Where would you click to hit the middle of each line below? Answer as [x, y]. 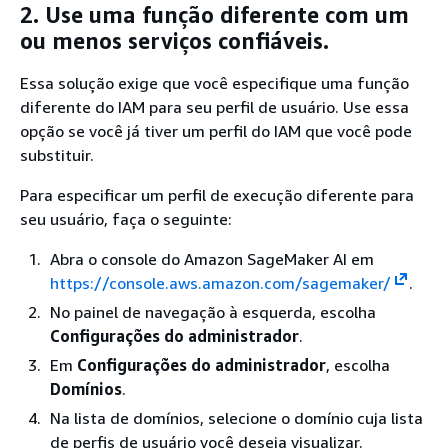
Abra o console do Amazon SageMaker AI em [212, 258]
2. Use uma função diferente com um [214, 15]
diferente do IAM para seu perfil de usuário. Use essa [214, 106]
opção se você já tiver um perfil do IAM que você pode [216, 130]
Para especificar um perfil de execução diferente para [217, 194]
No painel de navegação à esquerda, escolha [213, 311]
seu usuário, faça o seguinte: [126, 218]
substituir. [57, 154]
